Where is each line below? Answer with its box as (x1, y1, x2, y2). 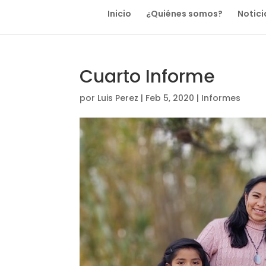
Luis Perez (97, 92, 139, 104)
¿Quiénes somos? (145, 7, 223, 20)
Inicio (107, 7, 131, 20)
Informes (201, 92, 241, 104)
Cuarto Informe (80, 64, 216, 89)
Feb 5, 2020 (145, 92, 195, 104)
